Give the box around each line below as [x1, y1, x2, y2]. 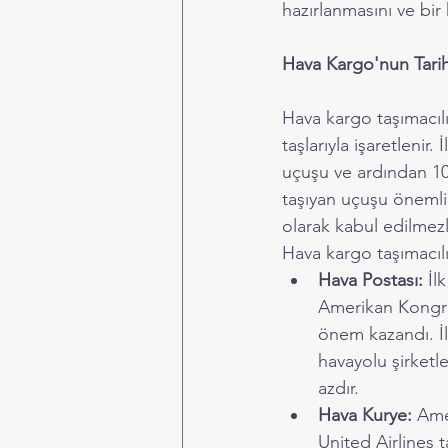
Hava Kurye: [318, 404, 412, 426]
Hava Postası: [318, 269, 423, 291]
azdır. [318, 377, 359, 399]
